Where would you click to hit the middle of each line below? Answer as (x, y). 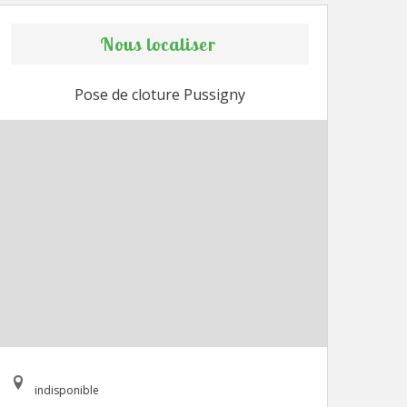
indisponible (67, 390)
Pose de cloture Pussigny (160, 94)
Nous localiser (158, 44)
